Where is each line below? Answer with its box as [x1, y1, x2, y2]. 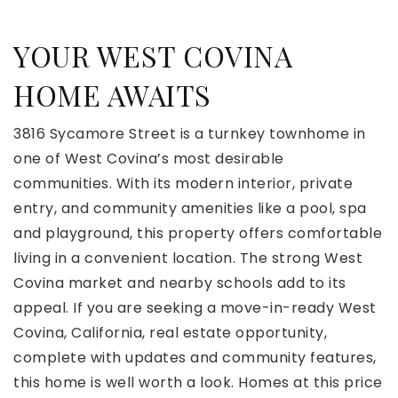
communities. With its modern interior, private [13, 173, 353, 195]
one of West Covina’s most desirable [13, 148, 284, 170]
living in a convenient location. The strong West [13, 248, 362, 269]
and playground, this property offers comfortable [13, 223, 382, 244]
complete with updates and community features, [13, 347, 377, 369]
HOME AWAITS [13, 76, 211, 115]
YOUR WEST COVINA [13, 36, 292, 76]
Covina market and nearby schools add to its [13, 273, 346, 294]
